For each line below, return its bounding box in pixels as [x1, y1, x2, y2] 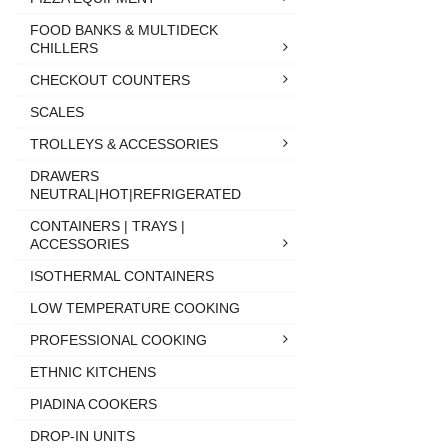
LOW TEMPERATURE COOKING [30, 299, 240, 316]
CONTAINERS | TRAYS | [30, 217, 185, 234]
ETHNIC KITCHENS [30, 363, 156, 380]
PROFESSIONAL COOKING [30, 331, 207, 348]
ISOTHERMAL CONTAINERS [30, 267, 214, 284]
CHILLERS [30, 39, 98, 56]
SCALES [30, 103, 84, 120]
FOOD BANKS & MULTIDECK [30, 21, 218, 38]
